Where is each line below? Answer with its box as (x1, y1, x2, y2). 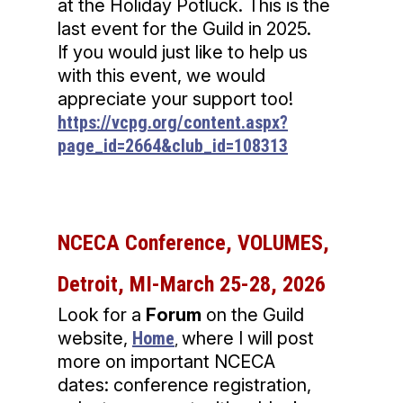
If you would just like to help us (58, 41, 308, 64)
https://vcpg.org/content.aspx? (58, 112, 288, 134)
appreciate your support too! (58, 88, 293, 111)
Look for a (58, 304, 146, 327)
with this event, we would (58, 65, 265, 87)
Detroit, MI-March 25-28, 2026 (58, 272, 326, 298)
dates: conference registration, (58, 374, 311, 397)
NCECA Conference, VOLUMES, (58, 230, 329, 256)
